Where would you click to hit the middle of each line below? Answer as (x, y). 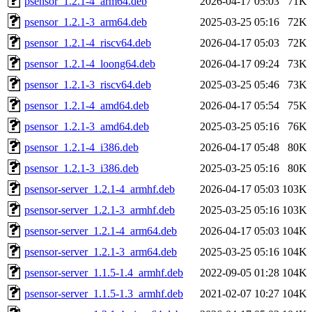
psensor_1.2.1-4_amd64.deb (87, 105)
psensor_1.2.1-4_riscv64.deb (88, 42)
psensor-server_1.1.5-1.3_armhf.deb (104, 293)
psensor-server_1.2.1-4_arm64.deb (101, 231)
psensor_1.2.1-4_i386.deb (81, 147)
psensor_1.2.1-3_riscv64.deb (88, 84)
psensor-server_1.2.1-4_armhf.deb (100, 189)
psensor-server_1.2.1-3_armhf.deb (100, 210)
